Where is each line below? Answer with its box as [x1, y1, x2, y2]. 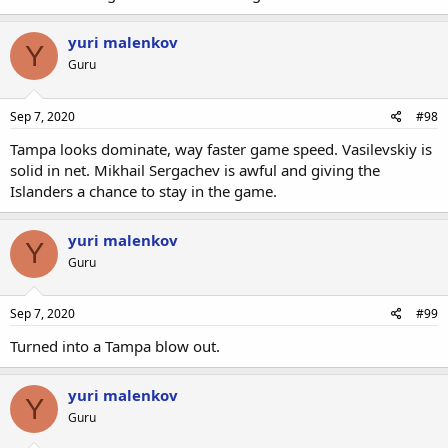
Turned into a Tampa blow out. [10, 336, 220, 356]
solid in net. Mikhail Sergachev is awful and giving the [10, 159, 380, 180]
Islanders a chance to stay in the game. [10, 180, 277, 201]
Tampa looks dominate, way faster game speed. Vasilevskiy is [10, 138, 432, 159]
